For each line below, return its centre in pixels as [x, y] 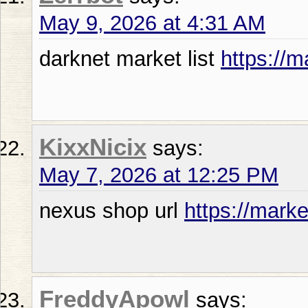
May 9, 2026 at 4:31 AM [152, 23]
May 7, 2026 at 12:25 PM [159, 175]
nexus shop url [112, 210]
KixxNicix [93, 147]
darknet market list [130, 58]
